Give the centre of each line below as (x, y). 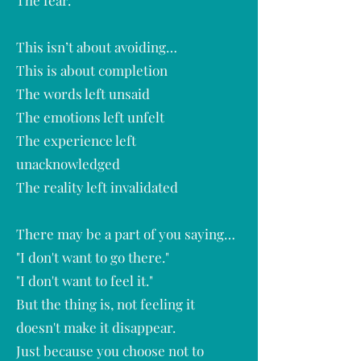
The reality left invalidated (97, 187)
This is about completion (92, 70)
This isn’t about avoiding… (97, 47)
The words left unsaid (83, 93)
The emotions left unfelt (90, 117)
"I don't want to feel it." (85, 280)
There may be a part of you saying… (126, 234)
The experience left (76, 140)
